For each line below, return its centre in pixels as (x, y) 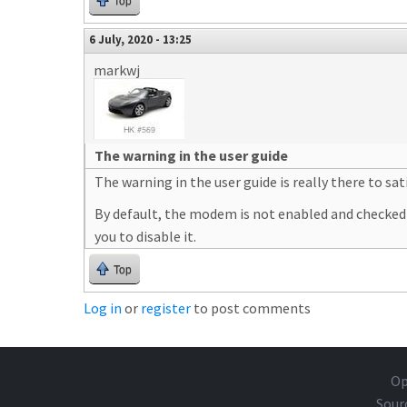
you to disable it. (145, 236)
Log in (103, 308)
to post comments (251, 308)
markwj (117, 70)
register (166, 308)
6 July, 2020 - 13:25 (140, 39)
